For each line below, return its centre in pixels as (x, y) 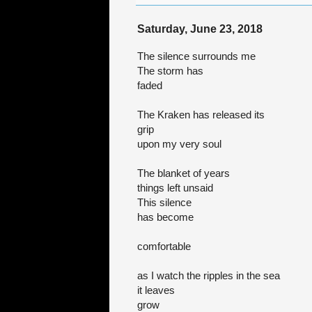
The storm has (170, 71)
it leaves (156, 290)
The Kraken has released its (201, 115)
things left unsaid (175, 188)
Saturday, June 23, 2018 (200, 29)
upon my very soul (179, 144)
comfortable (164, 247)
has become (165, 217)
